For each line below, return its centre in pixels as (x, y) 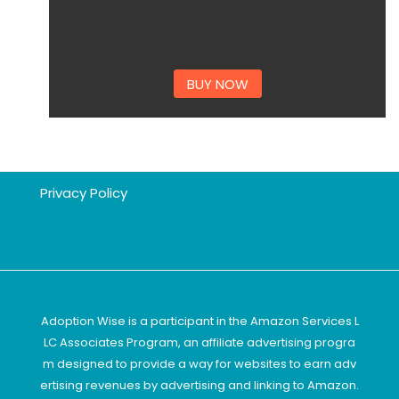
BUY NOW (217, 84)
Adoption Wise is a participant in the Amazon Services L (199, 321)
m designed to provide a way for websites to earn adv (199, 363)
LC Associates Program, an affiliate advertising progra (199, 342)
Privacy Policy (83, 192)
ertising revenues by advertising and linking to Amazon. (199, 385)
